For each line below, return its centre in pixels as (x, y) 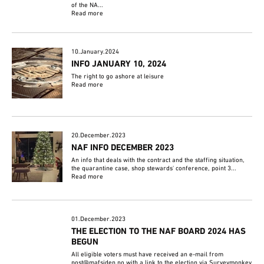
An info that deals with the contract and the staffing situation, (158, 161)
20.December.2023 (99, 136)
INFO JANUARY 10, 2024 (119, 65)
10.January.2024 (95, 52)
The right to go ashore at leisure (118, 77)
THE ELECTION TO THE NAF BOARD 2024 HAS (159, 232)
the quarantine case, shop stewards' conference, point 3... (154, 169)
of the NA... (88, 6)
